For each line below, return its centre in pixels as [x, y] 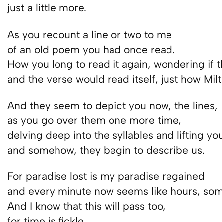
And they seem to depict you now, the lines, [113, 106]
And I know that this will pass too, [87, 206]
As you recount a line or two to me [90, 34]
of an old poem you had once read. [91, 49]
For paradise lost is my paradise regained [106, 176]
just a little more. [47, 8]
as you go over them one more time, [95, 120]
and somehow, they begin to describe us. [106, 150]
